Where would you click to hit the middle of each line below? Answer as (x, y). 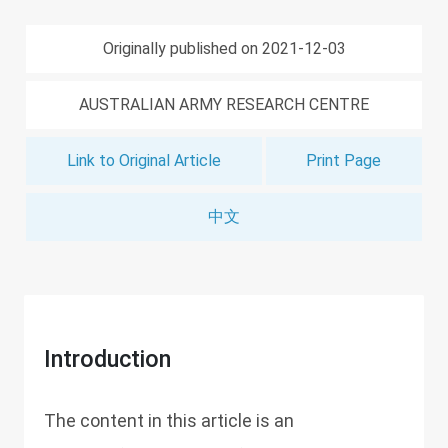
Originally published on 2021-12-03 (224, 48)
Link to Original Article (143, 160)
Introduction (107, 359)
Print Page (344, 160)
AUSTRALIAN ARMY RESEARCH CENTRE (224, 104)
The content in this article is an (169, 420)
